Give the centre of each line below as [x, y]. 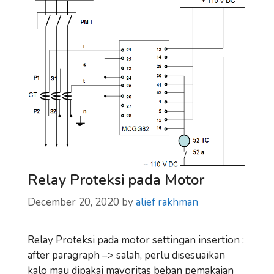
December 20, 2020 [73, 202]
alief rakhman [167, 202]
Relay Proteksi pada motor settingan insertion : [136, 240]
